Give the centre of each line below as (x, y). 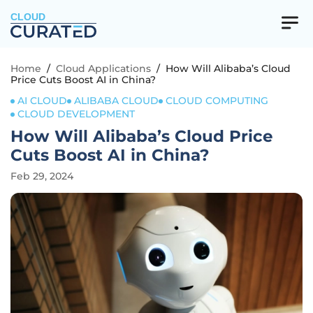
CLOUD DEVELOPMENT (76, 114)
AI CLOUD (42, 101)
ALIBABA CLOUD (116, 101)
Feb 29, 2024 (42, 176)
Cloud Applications (103, 68)
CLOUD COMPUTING (217, 101)
